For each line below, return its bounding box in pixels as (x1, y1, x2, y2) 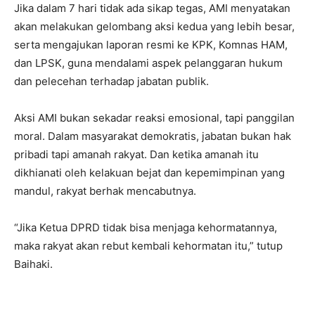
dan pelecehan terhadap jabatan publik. (14, 74, 209, 88)
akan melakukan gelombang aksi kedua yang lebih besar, (14, 19, 295, 33)
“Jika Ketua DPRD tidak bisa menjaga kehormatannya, (14, 220, 277, 234)
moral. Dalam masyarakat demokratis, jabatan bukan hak (14, 129, 291, 143)
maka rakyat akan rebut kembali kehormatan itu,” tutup (14, 238, 283, 252)
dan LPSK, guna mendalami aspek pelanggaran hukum (14, 56, 283, 70)
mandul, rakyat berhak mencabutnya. (14, 184, 196, 198)
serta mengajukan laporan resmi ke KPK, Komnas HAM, (14, 37, 288, 51)
